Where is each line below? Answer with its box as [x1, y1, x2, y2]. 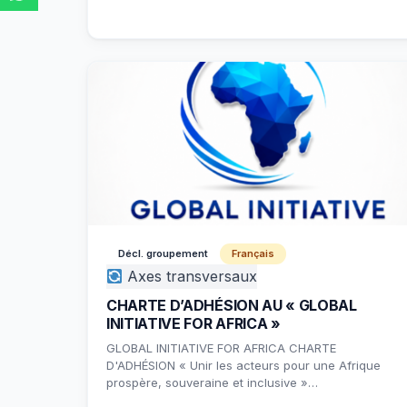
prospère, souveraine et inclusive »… [106, 375, 318, 390]
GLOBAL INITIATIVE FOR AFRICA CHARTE [106, 341, 336, 355]
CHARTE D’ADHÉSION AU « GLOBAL [106, 296, 357, 314]
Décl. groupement [118, 247, 208, 260]
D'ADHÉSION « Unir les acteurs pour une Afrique [106, 358, 381, 372]
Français [232, 247, 274, 260]
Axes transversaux [123, 267, 258, 285]
